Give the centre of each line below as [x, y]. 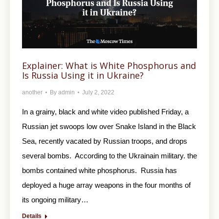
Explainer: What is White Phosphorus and [109, 66]
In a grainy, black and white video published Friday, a [105, 112]
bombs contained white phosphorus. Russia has [99, 171]
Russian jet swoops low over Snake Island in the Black [109, 127]
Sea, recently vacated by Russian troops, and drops [105, 141]
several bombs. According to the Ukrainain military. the [109, 156]
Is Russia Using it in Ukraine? [83, 76]
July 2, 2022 [98, 93]
